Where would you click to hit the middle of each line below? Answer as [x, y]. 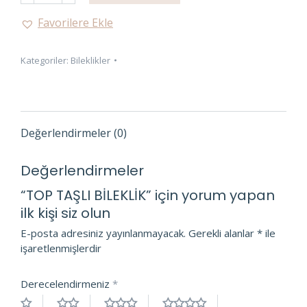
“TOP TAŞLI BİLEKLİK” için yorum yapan [148, 196]
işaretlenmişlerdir [61, 248]
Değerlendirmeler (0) [74, 133]
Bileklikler [90, 61]
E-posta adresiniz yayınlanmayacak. [103, 233]
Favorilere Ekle [75, 23]
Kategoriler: [46, 61]
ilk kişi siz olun [65, 213]
